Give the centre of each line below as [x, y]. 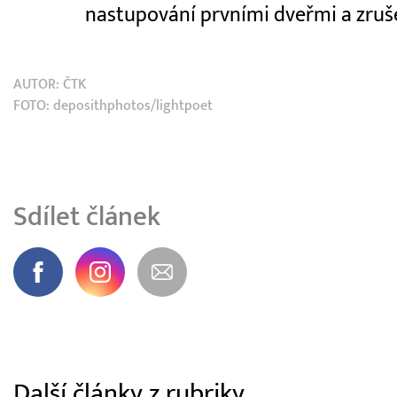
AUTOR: [38, 85]
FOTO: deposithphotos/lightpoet [113, 106]
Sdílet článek [87, 217]
